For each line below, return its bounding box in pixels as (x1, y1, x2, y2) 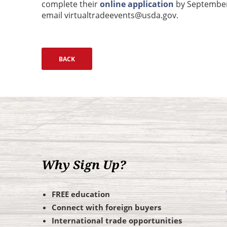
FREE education (52, 189, 110, 199)
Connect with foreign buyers (52, 202, 161, 212)
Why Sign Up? (42, 158, 126, 172)
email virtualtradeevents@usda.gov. (42, 10, 178, 21)
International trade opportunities (52, 215, 182, 225)
